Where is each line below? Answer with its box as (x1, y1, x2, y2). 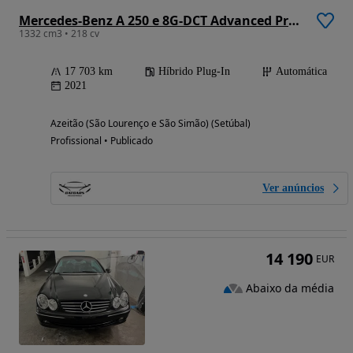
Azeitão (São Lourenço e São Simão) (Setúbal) (50, 117, 251, 131)
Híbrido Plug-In (158, 65, 230, 78)
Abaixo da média (246, 280, 334, 295)
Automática (276, 65, 327, 78)
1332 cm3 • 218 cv (19, 27, 99, 41)
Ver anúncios (262, 182, 324, 195)
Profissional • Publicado (50, 134, 153, 148)
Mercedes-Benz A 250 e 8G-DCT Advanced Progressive (288, 12, 299, 30)
